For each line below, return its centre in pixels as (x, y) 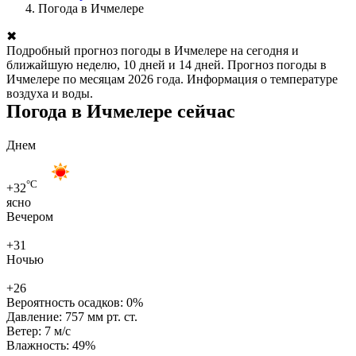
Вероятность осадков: (66, 302)
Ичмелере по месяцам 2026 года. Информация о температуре (172, 79)
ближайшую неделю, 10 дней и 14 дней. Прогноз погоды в (166, 64)
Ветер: (25, 331)
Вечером (30, 216)
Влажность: (39, 345)
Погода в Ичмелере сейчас (121, 111)
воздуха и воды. (50, 93)
